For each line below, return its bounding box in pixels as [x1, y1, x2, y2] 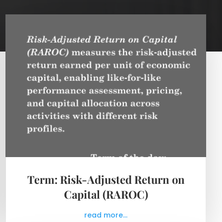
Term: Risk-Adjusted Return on [27, 172, 185, 187]
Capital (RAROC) [63, 187, 148, 202]
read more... [84, 210, 128, 221]
